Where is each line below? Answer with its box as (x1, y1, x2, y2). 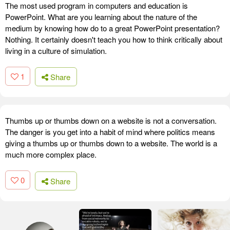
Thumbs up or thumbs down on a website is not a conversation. (5, 115, 217, 126)
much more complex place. (5, 149, 97, 160)
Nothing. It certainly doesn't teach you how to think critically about (5, 33, 222, 45)
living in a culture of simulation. (5, 45, 107, 56)
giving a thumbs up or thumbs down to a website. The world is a (5, 138, 217, 149)
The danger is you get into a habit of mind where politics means (5, 126, 215, 138)
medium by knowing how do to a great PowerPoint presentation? (5, 22, 220, 33)
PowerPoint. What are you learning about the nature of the (5, 11, 197, 22)
